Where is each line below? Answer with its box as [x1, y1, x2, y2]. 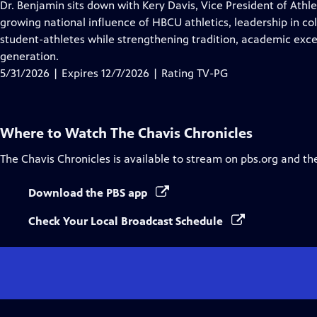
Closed [162, 15, 196, 28]
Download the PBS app [28, 186, 150, 200]
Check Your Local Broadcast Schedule [28, 214, 226, 228]
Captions [162, 32, 207, 45]
